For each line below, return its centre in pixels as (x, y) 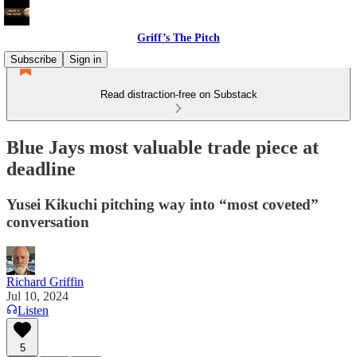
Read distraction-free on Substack (178, 94)
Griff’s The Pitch (178, 38)
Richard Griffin (45, 281)
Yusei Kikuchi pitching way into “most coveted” (163, 204)
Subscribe (33, 59)
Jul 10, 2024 (37, 296)
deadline (41, 169)
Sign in (85, 59)
